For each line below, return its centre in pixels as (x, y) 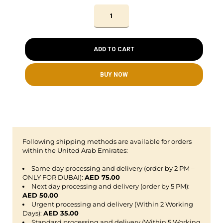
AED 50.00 (40, 195)
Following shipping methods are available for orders (107, 142)
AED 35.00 (61, 213)
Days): (33, 213)
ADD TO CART (114, 50)
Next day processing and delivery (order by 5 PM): (111, 186)
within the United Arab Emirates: (75, 151)
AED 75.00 (102, 177)
